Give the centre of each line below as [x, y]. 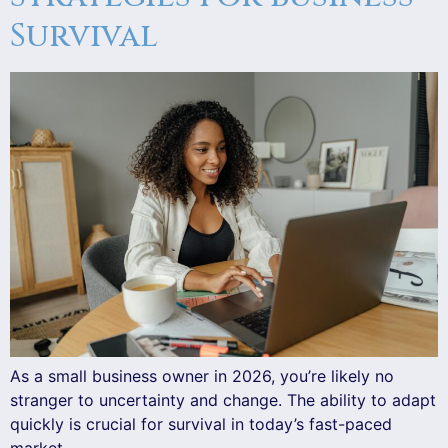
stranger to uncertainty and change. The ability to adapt [223, 400]
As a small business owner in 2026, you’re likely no [202, 376]
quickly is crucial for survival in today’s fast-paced [201, 424]
